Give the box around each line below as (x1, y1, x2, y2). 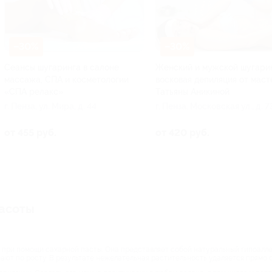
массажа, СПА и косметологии (4, 74, 129, 84)
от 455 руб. (4, 126, 56, 138)
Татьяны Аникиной (155, 86, 229, 97)
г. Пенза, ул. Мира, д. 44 (4, 101, 97, 111)
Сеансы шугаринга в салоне (4, 62, 119, 72)
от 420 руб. (155, 126, 209, 138)
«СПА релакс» (4, 86, 63, 97)
